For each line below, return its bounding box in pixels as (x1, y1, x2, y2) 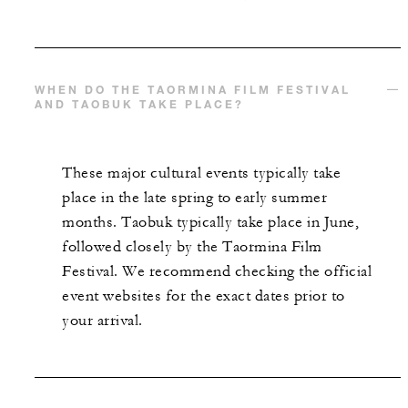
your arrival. (62, 311, 143, 330)
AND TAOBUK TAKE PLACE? (35, 96, 244, 111)
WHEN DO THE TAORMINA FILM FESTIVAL (35, 81, 351, 97)
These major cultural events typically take (62, 163, 341, 182)
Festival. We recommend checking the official (62, 261, 372, 280)
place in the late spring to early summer (62, 188, 327, 207)
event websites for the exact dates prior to (62, 286, 345, 305)
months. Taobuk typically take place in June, (62, 212, 359, 231)
